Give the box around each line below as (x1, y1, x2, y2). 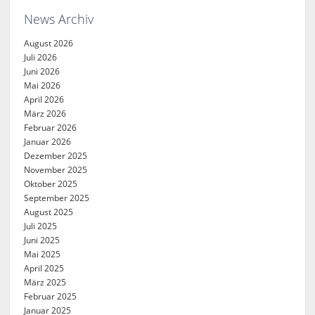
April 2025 (24, 262, 65, 274)
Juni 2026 (24, 65, 60, 77)
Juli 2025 (24, 220, 58, 232)
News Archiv (24, 11, 94, 27)
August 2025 (24, 206, 74, 218)
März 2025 (24, 276, 67, 288)
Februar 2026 (24, 122, 77, 134)
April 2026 (24, 94, 65, 105)
